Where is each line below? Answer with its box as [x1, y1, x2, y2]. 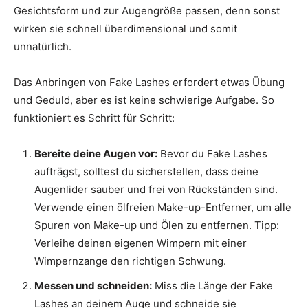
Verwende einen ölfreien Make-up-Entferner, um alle [34, 201, 291, 214]
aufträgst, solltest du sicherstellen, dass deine [34, 165, 258, 179]
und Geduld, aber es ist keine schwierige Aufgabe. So [14, 93, 274, 107]
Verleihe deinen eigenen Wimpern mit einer [34, 236, 247, 250]
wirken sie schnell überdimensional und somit [14, 22, 237, 36]
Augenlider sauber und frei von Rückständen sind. [34, 183, 278, 197]
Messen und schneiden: [34, 279, 152, 293]
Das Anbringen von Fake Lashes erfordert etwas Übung [14, 76, 285, 89]
